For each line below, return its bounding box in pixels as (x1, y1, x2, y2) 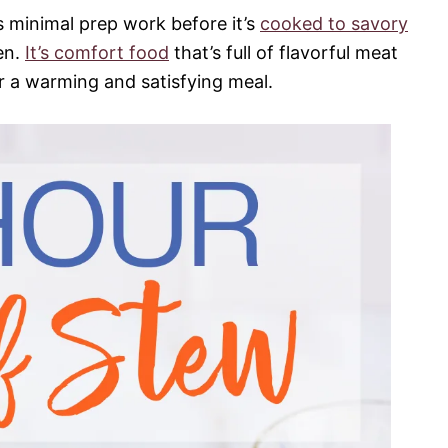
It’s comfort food (25, 41, 169, 63)
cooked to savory (260, 12, 408, 34)
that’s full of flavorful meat (169, 41, 398, 63)
